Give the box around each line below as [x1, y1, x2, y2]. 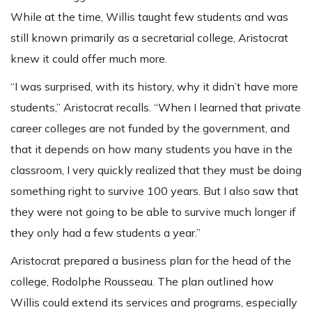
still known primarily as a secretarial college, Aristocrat [10, 31, 288, 45]
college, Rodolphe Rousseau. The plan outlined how [10, 274, 274, 289]
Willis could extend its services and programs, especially [10, 295, 297, 310]
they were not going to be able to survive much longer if [10, 205, 296, 219]
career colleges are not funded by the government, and [10, 121, 290, 136]
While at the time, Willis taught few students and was [10, 10, 288, 24]
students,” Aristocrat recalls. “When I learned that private [10, 100, 301, 115]
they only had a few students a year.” [10, 226, 201, 240]
